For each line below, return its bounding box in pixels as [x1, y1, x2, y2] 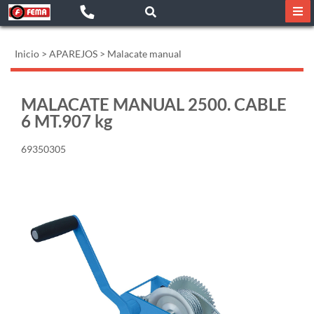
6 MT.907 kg [21, 111, 112, 131]
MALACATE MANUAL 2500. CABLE [21, 94, 287, 114]
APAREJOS [49, 48, 97, 60]
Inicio [15, 48, 39, 60]
